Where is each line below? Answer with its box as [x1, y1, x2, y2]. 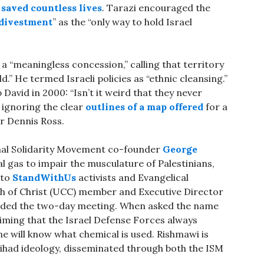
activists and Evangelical [76, 171, 189, 184]
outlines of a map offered [85, 101, 203, 113]
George [163, 143, 197, 156]
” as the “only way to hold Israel [52, 16, 192, 28]
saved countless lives [1, 2, 102, 14]
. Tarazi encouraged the [102, 2, 210, 14]
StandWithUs [12, 171, 76, 184]
